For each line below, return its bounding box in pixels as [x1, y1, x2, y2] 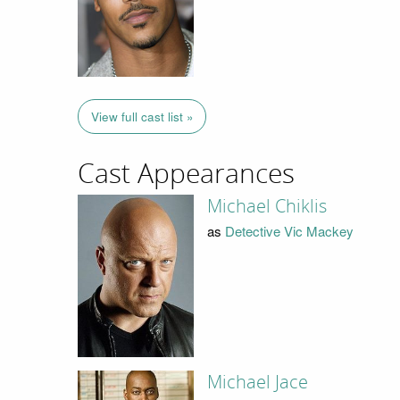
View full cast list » [90, 108, 194, 126]
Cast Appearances [78, 158, 295, 191]
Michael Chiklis [206, 195, 327, 217]
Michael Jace [206, 371, 308, 394]
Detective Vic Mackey [224, 221, 354, 241]
